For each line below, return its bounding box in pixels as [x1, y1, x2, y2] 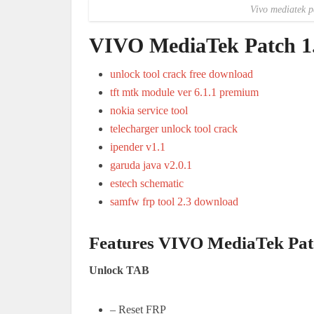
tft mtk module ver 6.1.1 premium [110, 86, 259, 98]
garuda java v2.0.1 [110, 158, 192, 171]
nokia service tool [110, 104, 188, 116]
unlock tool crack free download [110, 67, 253, 80]
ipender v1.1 [110, 140, 165, 153]
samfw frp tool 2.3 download [110, 195, 238, 207]
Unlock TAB [89, 264, 149, 276]
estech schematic [110, 177, 184, 189]
